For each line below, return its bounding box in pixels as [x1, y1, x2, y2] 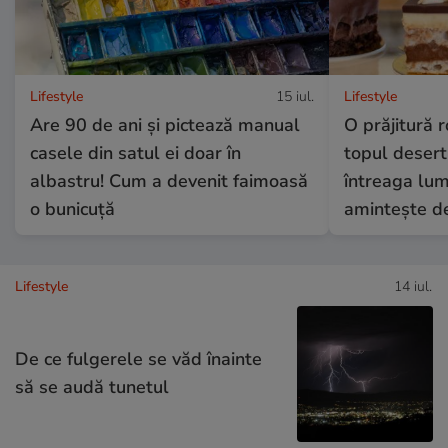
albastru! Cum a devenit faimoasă [30, 168, 308, 193]
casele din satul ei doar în [30, 140, 241, 165]
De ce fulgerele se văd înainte [15, 346, 262, 371]
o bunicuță [30, 196, 115, 221]
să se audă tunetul [15, 374, 169, 399]
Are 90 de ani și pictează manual [30, 112, 300, 137]
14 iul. [394, 276, 432, 296]
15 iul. [275, 86, 314, 106]
